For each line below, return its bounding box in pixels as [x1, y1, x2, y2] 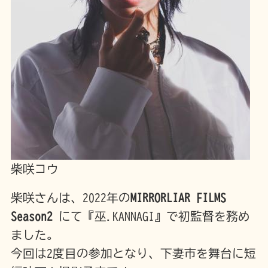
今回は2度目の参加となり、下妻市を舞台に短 [10, 248, 256, 260]
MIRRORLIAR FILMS [130, 192, 226, 204]
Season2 [10, 211, 53, 223]
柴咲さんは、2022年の [10, 192, 130, 204]
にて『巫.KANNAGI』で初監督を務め [52, 211, 250, 223]
